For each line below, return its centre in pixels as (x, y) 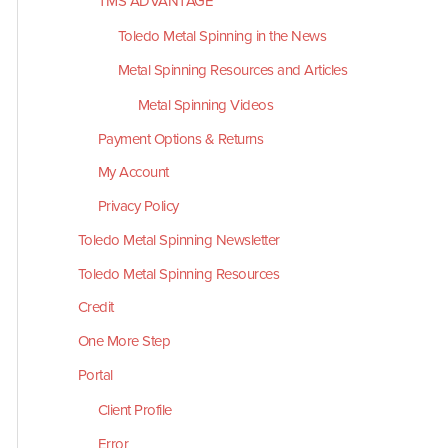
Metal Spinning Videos (205, 104)
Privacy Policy (138, 206)
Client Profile (134, 409)
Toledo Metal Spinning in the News (222, 36)
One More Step (124, 341)
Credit (95, 307)
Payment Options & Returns (180, 138)
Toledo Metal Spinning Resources (178, 273)
